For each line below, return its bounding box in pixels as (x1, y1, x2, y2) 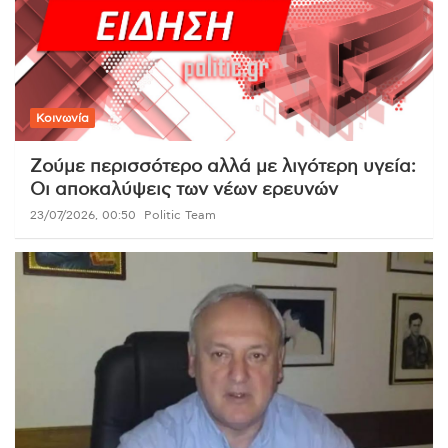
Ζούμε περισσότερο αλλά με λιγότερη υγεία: (30, 158, 416, 177)
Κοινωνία (36, 112, 89, 125)
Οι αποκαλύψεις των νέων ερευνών (30, 181, 338, 200)
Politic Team (144, 209, 216, 222)
